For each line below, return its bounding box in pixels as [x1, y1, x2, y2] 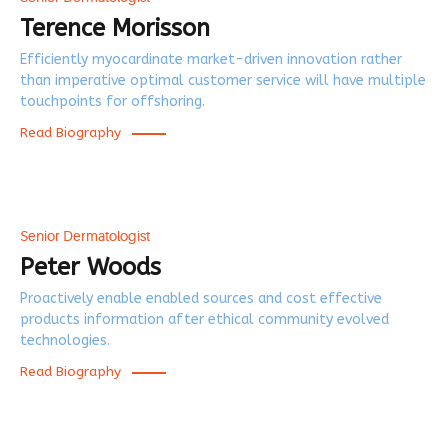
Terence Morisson [20, 13, 210, 42]
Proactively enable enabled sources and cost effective [20, 290, 382, 308]
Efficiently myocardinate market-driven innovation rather [20, 51, 402, 69]
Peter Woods [20, 252, 161, 281]
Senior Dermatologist [20, 228, 150, 245]
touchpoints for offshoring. [20, 93, 205, 111]
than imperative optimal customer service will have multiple [20, 72, 426, 90]
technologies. [20, 332, 110, 350]
